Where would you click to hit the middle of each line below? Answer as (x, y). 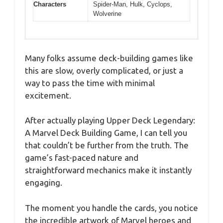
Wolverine (107, 14)
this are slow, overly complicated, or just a (104, 70)
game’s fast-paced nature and (82, 158)
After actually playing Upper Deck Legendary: (110, 120)
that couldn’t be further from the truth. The (107, 145)
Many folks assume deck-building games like (109, 58)
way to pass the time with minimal (90, 83)
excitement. (48, 95)
